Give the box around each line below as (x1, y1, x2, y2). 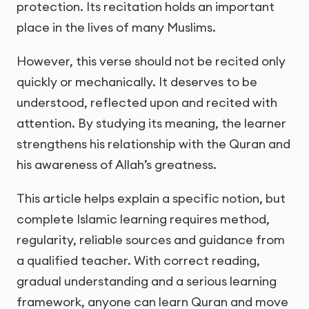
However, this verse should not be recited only (17, 53, 286, 70)
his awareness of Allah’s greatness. (17, 157, 217, 173)
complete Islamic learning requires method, (17, 211, 270, 228)
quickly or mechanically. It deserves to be (17, 74, 257, 90)
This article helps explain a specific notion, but (17, 190, 286, 207)
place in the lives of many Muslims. (17, 19, 216, 36)
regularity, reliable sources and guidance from (17, 232, 285, 248)
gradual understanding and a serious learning (17, 273, 277, 290)
